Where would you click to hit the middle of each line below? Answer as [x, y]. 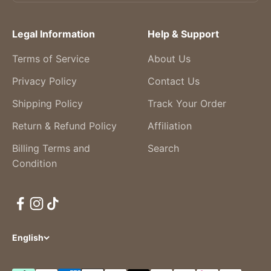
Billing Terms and [51, 149]
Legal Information [54, 34]
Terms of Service [51, 59]
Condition [34, 164]
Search [163, 149]
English [28, 238]
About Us [169, 59]
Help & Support [183, 34]
